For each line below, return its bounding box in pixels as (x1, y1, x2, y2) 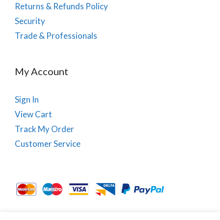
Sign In (15, 94, 39, 105)
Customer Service (15, 138, 81, 149)
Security (15, 16, 45, 27)
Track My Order (15, 124, 74, 135)
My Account (15, 65, 68, 78)
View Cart (15, 109, 52, 120)
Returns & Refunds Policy (15, 1, 108, 12)
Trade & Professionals (15, 30, 97, 41)
